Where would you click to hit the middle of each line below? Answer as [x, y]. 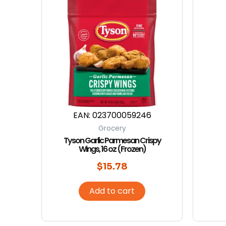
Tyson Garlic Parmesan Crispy [112, 140]
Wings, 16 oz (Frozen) [112, 149]
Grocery [112, 128]
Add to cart [112, 191]
